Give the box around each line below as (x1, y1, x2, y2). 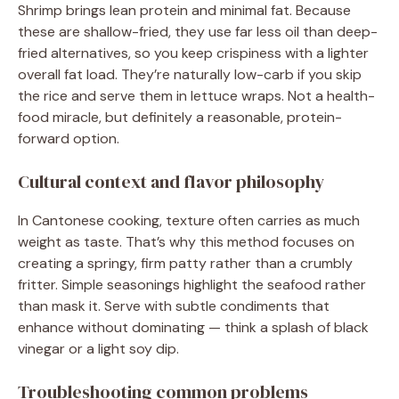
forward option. (18, 129, 119, 148)
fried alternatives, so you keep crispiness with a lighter (18, 44, 369, 62)
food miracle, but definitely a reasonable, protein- (18, 108, 342, 126)
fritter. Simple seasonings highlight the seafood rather (18, 275, 366, 294)
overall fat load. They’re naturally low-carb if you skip (18, 65, 362, 84)
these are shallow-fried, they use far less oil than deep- (18, 22, 378, 41)
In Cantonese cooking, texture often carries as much (18, 211, 360, 230)
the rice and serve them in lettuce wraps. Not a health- (18, 86, 375, 105)
